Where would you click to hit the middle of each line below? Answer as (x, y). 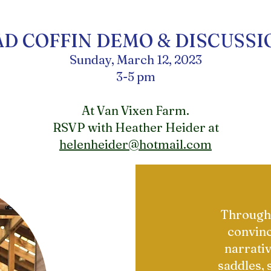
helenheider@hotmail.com (135, 144)
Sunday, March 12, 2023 (135, 60)
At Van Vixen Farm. (135, 110)
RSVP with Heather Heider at (135, 127)
